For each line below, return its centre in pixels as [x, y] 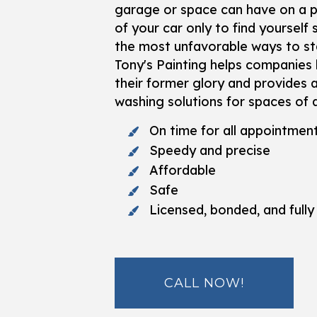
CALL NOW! [204, 283]
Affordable [182, 171]
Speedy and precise [209, 151]
